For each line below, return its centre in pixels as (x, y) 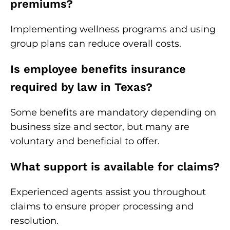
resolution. (34, 221)
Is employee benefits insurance (98, 69)
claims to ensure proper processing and (102, 206)
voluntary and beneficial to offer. (85, 141)
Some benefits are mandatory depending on (113, 112)
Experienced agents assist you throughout (108, 192)
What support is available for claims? (115, 167)
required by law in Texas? (81, 87)
